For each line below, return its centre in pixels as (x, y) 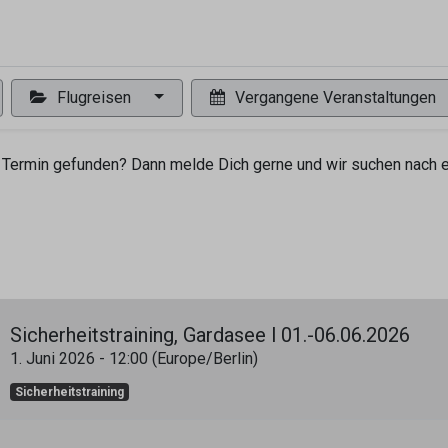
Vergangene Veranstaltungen (336, 97)
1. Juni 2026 (52, 358)
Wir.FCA (339, 33)
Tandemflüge (255, 33)
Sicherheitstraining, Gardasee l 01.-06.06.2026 (210, 335)
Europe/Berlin (205, 358)
